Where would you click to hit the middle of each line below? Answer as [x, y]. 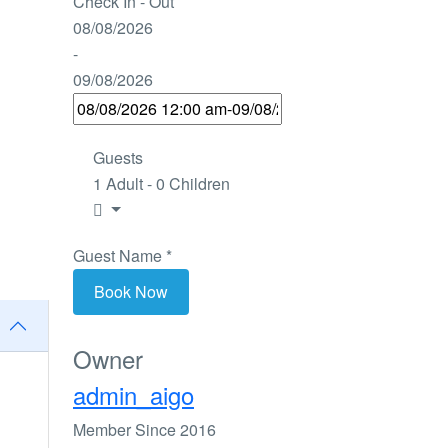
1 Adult [118, 184]
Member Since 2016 [144, 430]
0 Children [193, 184]
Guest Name [117, 256]
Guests [118, 158]
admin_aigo [133, 395]
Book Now [131, 292]
